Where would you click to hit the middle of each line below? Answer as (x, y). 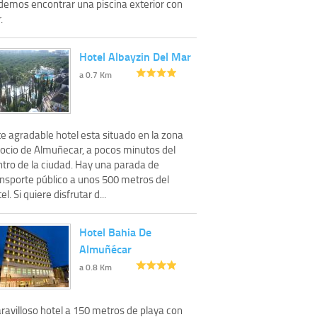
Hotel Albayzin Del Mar (135, 56)
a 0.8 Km (96, 267)
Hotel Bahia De (115, 231)
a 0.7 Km (96, 74)
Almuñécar (105, 248)
